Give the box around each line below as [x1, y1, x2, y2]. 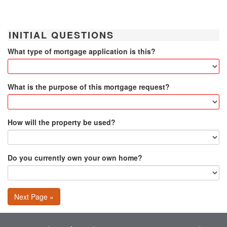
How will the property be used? [8, 117, 116, 127]
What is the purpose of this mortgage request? [8, 81, 170, 92]
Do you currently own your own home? [8, 152, 142, 163]
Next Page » [14, 191, 54, 202]
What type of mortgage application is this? [8, 46, 156, 56]
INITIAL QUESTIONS [9, 28, 114, 42]
